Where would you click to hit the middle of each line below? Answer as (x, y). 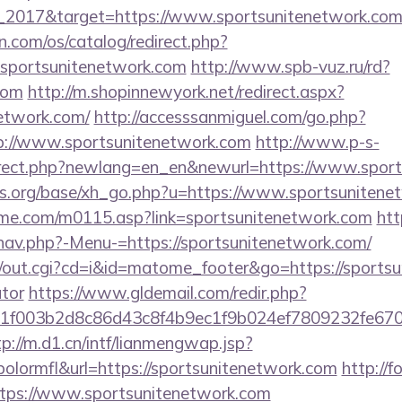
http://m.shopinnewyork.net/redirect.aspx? (186, 92)
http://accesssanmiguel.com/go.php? (230, 117)
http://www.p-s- (317, 142)
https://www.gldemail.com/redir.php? (167, 293)
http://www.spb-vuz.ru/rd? (290, 66)
